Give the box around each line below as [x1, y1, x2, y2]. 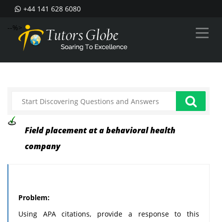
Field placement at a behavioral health [25, 125, 175, 136]
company [25, 141, 60, 152]
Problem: [18, 193, 50, 202]
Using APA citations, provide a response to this [18, 209, 199, 219]
